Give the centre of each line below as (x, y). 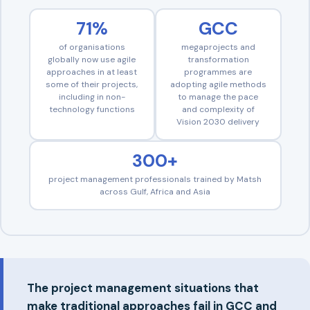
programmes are (218, 72)
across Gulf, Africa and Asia (155, 192)
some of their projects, (92, 85)
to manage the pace (218, 97)
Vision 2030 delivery (218, 122)
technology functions (92, 110)
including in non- (92, 97)
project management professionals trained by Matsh (155, 180)
